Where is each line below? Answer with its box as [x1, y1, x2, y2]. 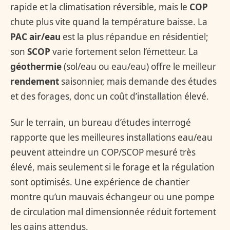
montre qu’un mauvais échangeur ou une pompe [10, 190, 215, 203]
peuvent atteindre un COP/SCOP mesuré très [10, 146, 196, 158]
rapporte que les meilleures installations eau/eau [10, 131, 213, 143]
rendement [10, 75, 59, 87]
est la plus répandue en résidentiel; [61, 30, 208, 43]
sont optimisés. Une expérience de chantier [10, 176, 189, 188]
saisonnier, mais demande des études [59, 75, 217, 87]
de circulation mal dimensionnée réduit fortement [10, 205, 216, 218]
